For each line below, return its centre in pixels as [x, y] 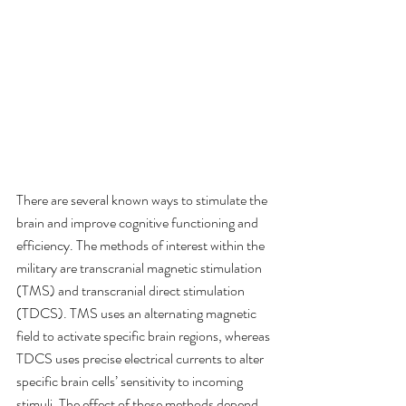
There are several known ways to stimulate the [143, 200]
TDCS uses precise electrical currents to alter [141, 359]
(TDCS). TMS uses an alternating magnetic [138, 314]
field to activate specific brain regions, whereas [145, 336]
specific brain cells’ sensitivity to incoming [131, 382]
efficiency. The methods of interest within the [142, 246]
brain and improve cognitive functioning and [139, 223]
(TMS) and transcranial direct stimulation [132, 291]
